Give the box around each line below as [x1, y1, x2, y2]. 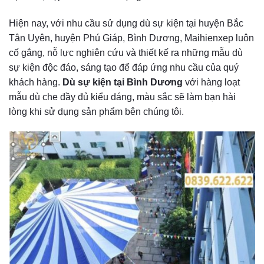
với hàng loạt [183, 77, 240, 87]
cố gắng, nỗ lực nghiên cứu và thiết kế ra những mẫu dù [9, 47, 243, 58]
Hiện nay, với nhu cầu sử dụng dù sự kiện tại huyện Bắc [9, 18, 243, 28]
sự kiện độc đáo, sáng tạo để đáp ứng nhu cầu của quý [9, 62, 239, 72]
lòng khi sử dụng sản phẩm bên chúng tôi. [9, 106, 184, 117]
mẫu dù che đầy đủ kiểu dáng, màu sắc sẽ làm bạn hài [9, 91, 236, 102]
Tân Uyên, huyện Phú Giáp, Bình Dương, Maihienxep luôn [9, 32, 254, 43]
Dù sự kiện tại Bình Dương [62, 77, 183, 87]
